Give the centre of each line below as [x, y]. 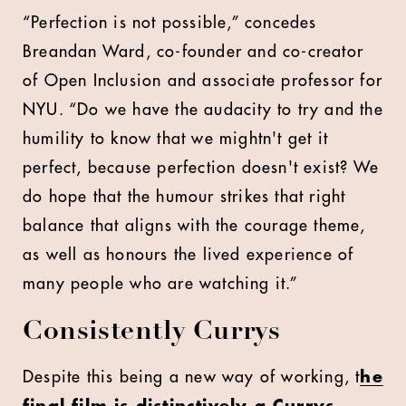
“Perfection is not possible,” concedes [170, 22]
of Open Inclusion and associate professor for [203, 80]
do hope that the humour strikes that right [184, 196]
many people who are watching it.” [161, 283]
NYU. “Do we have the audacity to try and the [203, 109]
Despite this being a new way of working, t [192, 377]
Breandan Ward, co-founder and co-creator [193, 51]
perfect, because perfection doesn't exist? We [201, 167]
